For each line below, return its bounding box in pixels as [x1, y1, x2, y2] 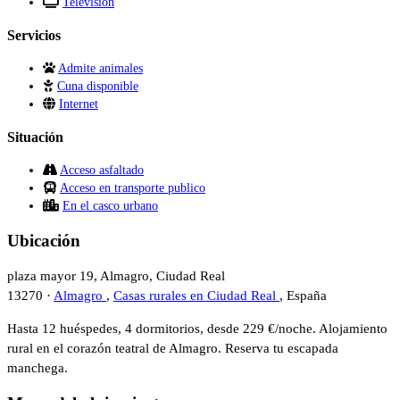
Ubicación [7, 231, 80, 251]
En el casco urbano [62, 199, 158, 213]
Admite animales [58, 62, 143, 76]
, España [279, 288, 327, 304]
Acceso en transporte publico [60, 181, 205, 196]
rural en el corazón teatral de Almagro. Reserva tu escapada [7, 341, 338, 356]
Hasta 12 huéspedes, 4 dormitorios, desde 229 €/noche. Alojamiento [7, 321, 387, 337]
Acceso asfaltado [60, 163, 144, 178]
